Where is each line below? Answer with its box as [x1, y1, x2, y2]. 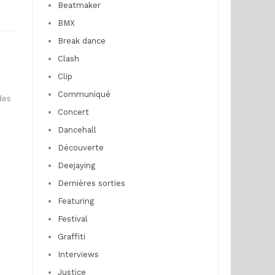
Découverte [57, 142, 104, 152]
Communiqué [57, 89, 110, 99]
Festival [57, 214, 88, 223]
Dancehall [57, 125, 96, 134]
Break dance [57, 36, 106, 45]
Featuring [57, 196, 94, 206]
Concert [57, 107, 89, 117]
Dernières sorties [57, 178, 125, 188]
